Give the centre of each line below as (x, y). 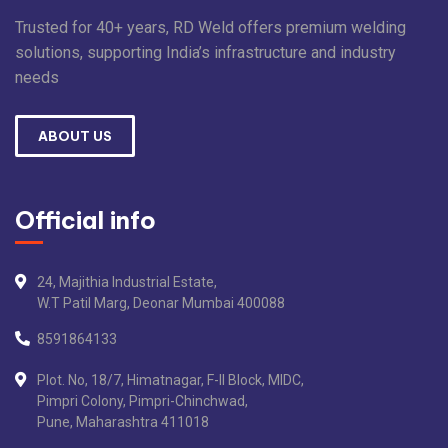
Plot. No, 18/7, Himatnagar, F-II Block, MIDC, (170, 380)
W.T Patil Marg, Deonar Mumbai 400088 (161, 303)
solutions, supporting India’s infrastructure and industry (205, 53)
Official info (85, 220)
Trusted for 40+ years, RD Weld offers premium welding (210, 28)
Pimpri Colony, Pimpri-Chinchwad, (142, 401)
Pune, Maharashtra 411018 (123, 422)
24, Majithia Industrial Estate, (127, 282)
